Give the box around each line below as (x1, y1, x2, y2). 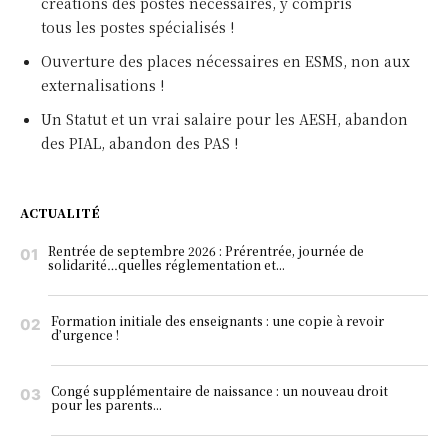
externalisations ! (41, 75, 164, 96)
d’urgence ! (51, 326, 119, 344)
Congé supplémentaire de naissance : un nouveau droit (51, 382, 388, 400)
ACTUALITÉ (20, 204, 100, 222)
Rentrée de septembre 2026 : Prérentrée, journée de (48, 242, 364, 260)
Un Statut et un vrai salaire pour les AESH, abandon (41, 109, 408, 130)
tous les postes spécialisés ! (41, 17, 234, 38)
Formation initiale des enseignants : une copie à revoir (51, 312, 384, 330)
